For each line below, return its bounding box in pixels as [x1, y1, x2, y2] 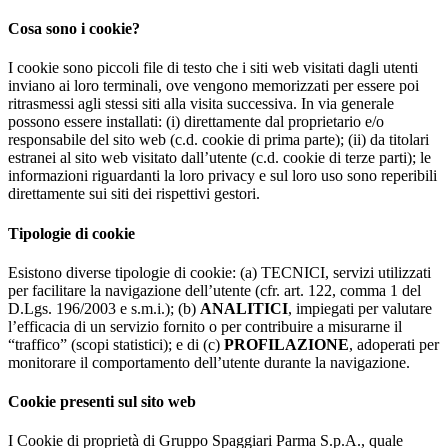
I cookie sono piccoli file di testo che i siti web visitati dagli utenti [8, 59, 418, 77]
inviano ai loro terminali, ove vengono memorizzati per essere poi [8, 77, 419, 95]
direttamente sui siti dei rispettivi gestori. [8, 185, 260, 203]
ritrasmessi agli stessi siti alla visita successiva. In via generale [8, 95, 394, 113]
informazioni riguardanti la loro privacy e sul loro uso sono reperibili [8, 167, 437, 185]
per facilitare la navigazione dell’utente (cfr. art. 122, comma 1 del [8, 281, 421, 299]
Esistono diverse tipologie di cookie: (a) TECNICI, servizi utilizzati [8, 263, 431, 281]
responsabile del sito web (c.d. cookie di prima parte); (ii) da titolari [8, 131, 429, 149]
